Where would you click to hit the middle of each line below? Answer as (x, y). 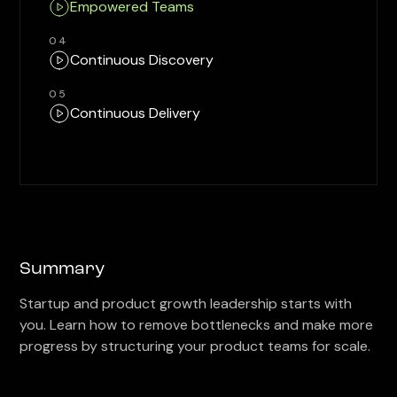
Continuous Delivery (136, 113)
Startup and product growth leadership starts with (186, 303)
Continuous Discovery (142, 59)
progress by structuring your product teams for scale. (195, 346)
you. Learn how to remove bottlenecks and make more (197, 324)
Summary (62, 269)
